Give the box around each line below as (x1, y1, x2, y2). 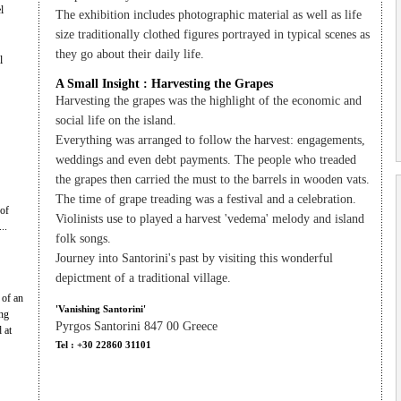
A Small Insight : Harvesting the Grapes (55, 77, 273, 90)
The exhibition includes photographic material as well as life (55, 8, 362, 21)
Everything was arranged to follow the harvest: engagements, (55, 133, 365, 147)
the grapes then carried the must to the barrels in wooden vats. (55, 173, 370, 186)
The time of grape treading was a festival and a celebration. (55, 192, 356, 206)
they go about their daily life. (55, 47, 204, 61)
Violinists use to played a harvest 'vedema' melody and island (55, 212, 364, 226)
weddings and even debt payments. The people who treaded (55, 153, 356, 166)
